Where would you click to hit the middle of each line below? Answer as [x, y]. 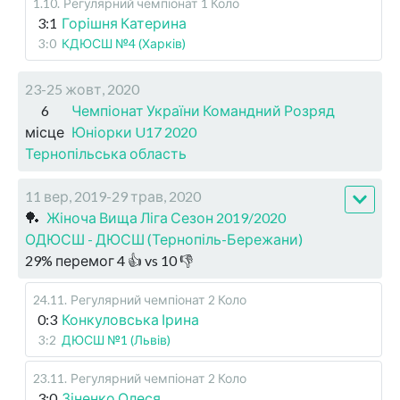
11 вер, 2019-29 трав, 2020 [113, 196]
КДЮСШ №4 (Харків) [124, 43]
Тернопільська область [106, 153]
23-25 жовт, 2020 [82, 88]
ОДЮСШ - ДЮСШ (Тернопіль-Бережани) [164, 238]
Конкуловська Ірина [130, 319]
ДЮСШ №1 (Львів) [116, 339]
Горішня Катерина [124, 22]
